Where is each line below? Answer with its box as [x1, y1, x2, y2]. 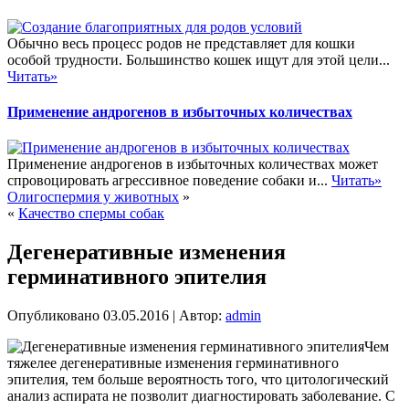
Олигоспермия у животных [7, 189, 179, 205]
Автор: [179, 307, 222, 323]
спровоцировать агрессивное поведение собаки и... [7, 173, 331, 189]
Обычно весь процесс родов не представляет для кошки [7, 35, 355, 51]
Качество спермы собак [18, 205, 164, 222]
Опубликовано [7, 307, 100, 323]
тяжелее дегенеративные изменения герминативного [7, 354, 339, 371]
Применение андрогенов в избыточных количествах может [7, 156, 378, 173]
